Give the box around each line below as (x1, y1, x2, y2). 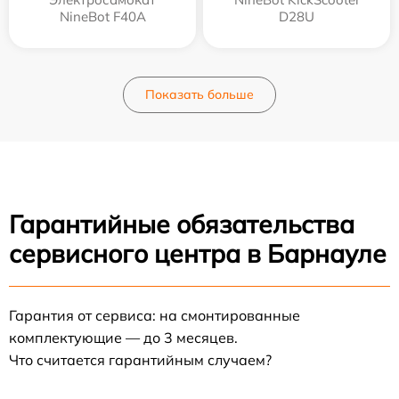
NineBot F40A (59, 8, 146, 26)
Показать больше (145, 86, 254, 103)
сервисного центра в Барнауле (9, 238, 387, 270)
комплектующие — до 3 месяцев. (9, 329, 238, 347)
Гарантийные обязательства (9, 208, 354, 240)
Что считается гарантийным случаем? (9, 351, 272, 370)
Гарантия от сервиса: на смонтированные (9, 306, 300, 325)
